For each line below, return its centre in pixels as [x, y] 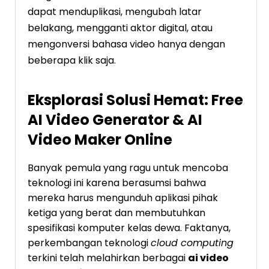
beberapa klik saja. [72, 61]
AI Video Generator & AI [115, 120]
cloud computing [192, 243]
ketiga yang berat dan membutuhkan [116, 213]
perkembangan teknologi [89, 243]
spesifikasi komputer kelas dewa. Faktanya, [129, 228]
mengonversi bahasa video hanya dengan [126, 44]
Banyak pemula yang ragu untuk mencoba [128, 168]
